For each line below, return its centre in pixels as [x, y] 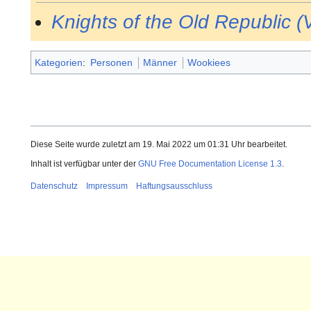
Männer [160, 63]
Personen [112, 63]
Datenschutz [54, 186]
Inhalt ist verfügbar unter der [84, 164]
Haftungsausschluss [174, 186]
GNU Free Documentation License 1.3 [210, 164]
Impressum [107, 186]
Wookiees [209, 63]
